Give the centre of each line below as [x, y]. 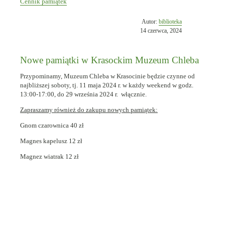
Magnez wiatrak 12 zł [49, 156]
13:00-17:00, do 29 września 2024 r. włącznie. [83, 94]
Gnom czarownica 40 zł [52, 125]
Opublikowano [199, 21]
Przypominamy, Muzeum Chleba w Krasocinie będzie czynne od [107, 76]
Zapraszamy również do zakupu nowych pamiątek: [89, 110]
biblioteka [171, 22]
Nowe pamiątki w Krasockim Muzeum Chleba [109, 60]
